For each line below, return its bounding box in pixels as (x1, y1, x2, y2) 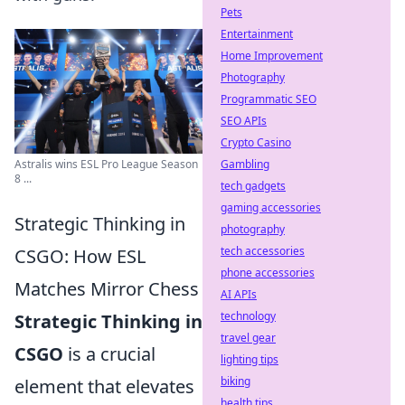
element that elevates (14, 374, 194, 400)
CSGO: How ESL (14, 244, 146, 269)
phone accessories (221, 265, 315, 280)
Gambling (221, 156, 269, 172)
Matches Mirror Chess (14, 277, 199, 302)
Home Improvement (221, 48, 323, 63)
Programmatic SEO (221, 91, 316, 107)
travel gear (221, 330, 276, 345)
